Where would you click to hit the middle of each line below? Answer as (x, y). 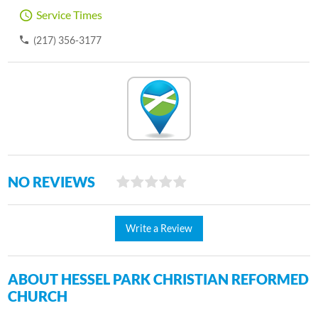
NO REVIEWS (52, 181)
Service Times (70, 14)
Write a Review (159, 228)
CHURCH (38, 296)
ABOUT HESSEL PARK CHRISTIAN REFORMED (159, 279)
